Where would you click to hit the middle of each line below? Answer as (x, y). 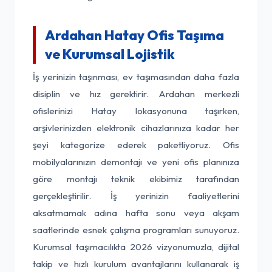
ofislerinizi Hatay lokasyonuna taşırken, (136, 111)
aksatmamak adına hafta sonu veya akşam (136, 213)
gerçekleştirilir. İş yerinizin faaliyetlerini (136, 196)
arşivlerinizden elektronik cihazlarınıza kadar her (136, 128)
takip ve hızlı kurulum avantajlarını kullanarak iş (136, 264)
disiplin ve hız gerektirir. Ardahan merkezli (136, 94)
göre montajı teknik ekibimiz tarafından (136, 179)
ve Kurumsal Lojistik (110, 54)
